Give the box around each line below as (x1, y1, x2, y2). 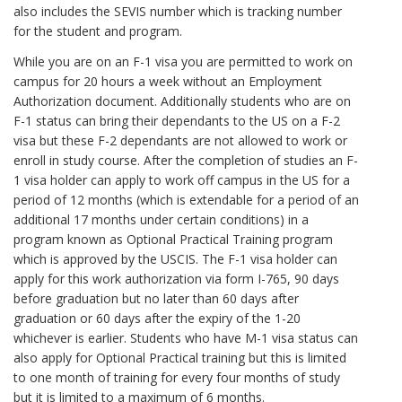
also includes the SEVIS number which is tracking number (13, 2, 342, 20)
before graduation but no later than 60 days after (13, 290, 299, 308)
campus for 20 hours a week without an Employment (13, 73, 322, 91)
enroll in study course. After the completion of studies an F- (13, 152, 358, 170)
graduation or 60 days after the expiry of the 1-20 (13, 310, 301, 328)
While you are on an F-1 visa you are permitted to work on (13, 53, 353, 71)
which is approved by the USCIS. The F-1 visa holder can (13, 250, 337, 268)
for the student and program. (13, 22, 182, 39)
